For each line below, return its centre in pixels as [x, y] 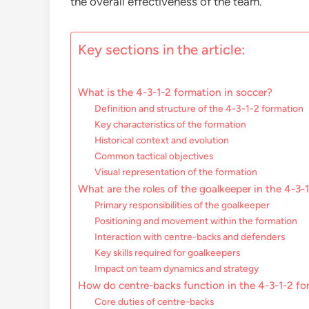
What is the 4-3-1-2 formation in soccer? [175, 92]
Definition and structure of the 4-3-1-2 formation [199, 108]
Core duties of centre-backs [154, 301]
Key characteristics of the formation [171, 124]
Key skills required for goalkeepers [168, 252]
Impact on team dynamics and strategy [177, 268]
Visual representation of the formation [176, 172]
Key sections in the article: [161, 50]
